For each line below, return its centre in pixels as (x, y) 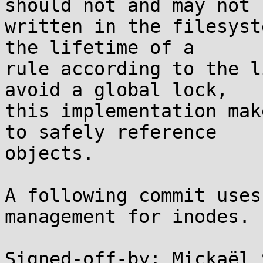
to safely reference (111, 132)
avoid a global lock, (116, 90)
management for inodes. (127, 217)
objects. (49, 153)
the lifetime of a (100, 48)
